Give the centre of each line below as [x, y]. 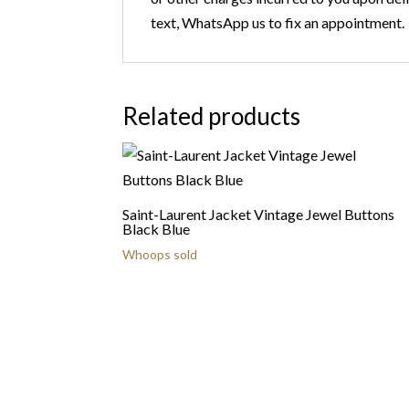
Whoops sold [160, 254]
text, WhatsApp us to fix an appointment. [278, 22]
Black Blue [157, 229]
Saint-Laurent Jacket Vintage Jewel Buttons [259, 214]
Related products [212, 116]
